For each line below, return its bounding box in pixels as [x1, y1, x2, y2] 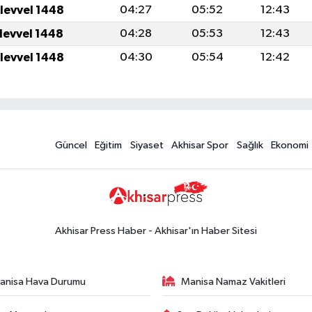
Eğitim [95, 139, 123, 150]
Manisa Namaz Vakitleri [181, 276, 286, 287]
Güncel [54, 139, 87, 150]
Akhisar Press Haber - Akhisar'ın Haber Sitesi [55, 225, 257, 236]
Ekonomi [271, 139, 309, 150]
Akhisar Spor [171, 139, 229, 150]
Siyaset [130, 139, 164, 150]
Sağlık [236, 139, 263, 150]
